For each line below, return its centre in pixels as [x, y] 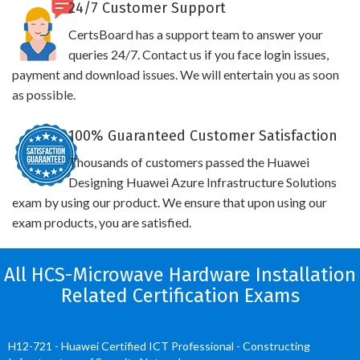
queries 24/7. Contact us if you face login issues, [198, 54]
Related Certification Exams [180, 296]
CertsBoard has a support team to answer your [195, 34]
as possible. [44, 94]
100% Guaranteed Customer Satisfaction [202, 136]
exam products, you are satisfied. [102, 222]
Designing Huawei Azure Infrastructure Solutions [202, 182]
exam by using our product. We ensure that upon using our [170, 202]
